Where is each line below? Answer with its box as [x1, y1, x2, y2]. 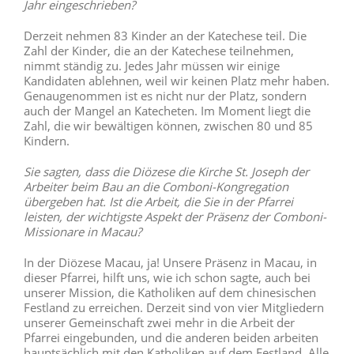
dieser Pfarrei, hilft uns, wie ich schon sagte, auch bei [23, 269, 311, 286]
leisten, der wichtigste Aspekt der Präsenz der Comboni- [23, 209, 326, 225]
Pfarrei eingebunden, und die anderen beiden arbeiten [23, 330, 318, 346]
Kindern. [23, 133, 70, 149]
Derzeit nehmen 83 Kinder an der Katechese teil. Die [23, 28, 307, 44]
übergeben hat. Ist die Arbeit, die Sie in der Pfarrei [23, 194, 293, 210]
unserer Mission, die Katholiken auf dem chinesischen [23, 284, 316, 301]
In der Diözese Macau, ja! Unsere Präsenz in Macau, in [23, 254, 317, 271]
